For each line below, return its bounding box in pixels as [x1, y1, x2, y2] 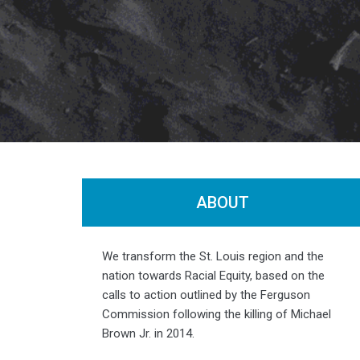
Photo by [256, 208, 296, 221]
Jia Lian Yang [296, 208, 357, 221]
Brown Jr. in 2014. [102, 325, 194, 341]
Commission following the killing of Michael [102, 306, 331, 321]
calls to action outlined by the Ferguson [102, 287, 310, 302]
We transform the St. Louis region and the [102, 248, 324, 264]
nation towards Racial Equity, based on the [102, 268, 325, 283]
